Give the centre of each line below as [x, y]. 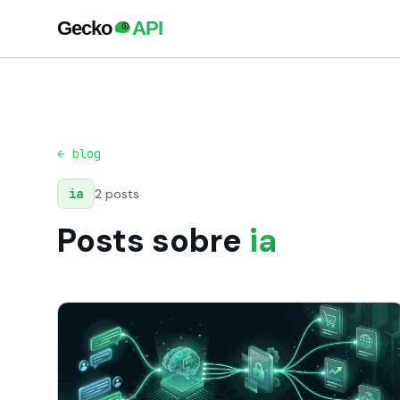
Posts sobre [153, 241]
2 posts [117, 194]
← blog [79, 154]
